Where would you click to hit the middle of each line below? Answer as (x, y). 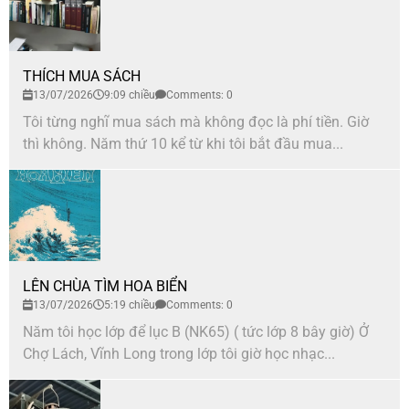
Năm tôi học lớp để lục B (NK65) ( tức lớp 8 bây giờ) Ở (196, 332)
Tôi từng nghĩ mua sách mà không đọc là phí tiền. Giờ (196, 122)
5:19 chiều (130, 305)
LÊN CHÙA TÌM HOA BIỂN (105, 287)
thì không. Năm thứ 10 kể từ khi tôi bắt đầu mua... (183, 144)
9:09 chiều (130, 95)
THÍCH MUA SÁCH (82, 77)
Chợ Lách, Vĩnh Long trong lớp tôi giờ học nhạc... (179, 354)
